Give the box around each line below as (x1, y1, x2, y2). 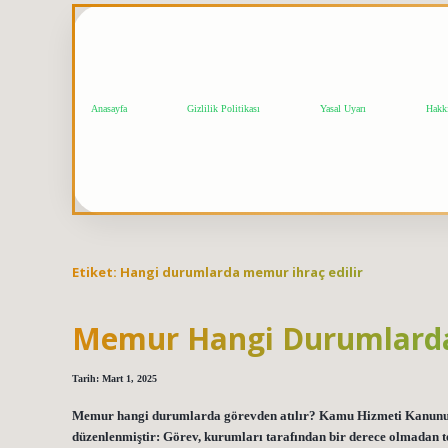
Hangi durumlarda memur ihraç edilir (120, 262, 363, 281)
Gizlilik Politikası (187, 103, 260, 115)
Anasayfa (91, 103, 127, 115)
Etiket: (72, 262, 120, 281)
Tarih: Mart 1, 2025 (72, 373, 157, 385)
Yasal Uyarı (320, 103, 366, 115)
